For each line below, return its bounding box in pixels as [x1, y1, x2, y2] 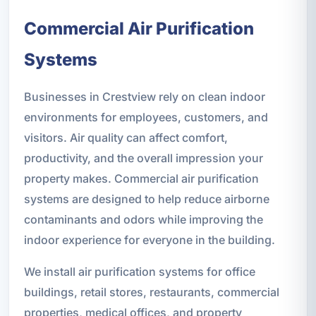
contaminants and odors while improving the [23, 212, 263, 227]
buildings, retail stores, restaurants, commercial [23, 285, 279, 300]
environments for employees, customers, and [23, 110, 268, 125]
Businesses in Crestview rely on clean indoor [23, 90, 265, 104]
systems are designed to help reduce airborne [23, 192, 269, 207]
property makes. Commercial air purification [23, 171, 259, 186]
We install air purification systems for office [23, 265, 255, 279]
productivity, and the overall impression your [23, 151, 263, 166]
